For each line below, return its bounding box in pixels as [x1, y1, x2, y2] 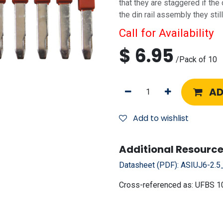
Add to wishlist [133, 112, 189, 124]
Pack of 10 [179, 55, 217, 64]
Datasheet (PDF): [119, 160, 181, 170]
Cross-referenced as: [119, 180, 195, 190]
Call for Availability [119, 26, 214, 39]
